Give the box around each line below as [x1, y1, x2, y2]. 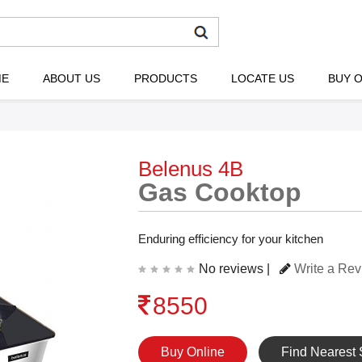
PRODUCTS [134, 72, 197, 85]
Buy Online [161, 345, 225, 359]
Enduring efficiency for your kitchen [138, 232, 324, 246]
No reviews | [199, 262, 271, 276]
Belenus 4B [138, 157, 244, 181]
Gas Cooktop [138, 178, 302, 207]
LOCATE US [231, 72, 294, 85]
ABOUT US [43, 72, 100, 85]
